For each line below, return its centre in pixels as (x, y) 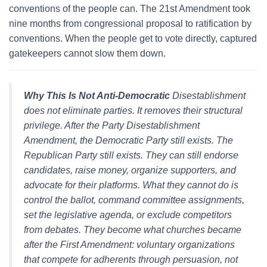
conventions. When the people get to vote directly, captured (133, 38)
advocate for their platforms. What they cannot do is (131, 185)
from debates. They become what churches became (133, 230)
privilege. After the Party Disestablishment (112, 125)
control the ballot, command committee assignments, (134, 200)
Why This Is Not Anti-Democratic (97, 96)
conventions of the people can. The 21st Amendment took (130, 9)
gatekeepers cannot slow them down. (87, 53)
